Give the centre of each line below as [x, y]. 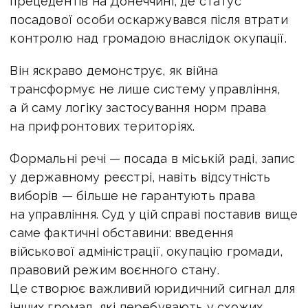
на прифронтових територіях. [102, 126]
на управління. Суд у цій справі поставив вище [154, 214]
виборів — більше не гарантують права [132, 195]
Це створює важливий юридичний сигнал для [153, 288]
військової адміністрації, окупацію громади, [146, 251]
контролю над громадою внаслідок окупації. [148, 38]
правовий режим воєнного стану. [114, 269]
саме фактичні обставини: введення [122, 232]
